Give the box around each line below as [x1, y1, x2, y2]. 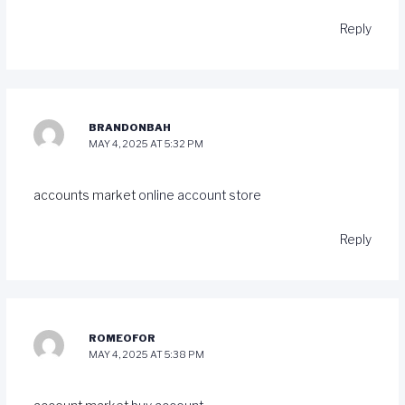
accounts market [33, 188, 138, 203]
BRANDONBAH [89, 120, 172, 134]
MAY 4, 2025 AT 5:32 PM [89, 137, 204, 150]
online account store [137, 188, 261, 203]
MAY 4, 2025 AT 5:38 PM [89, 347, 205, 361]
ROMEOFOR [89, 331, 156, 344]
